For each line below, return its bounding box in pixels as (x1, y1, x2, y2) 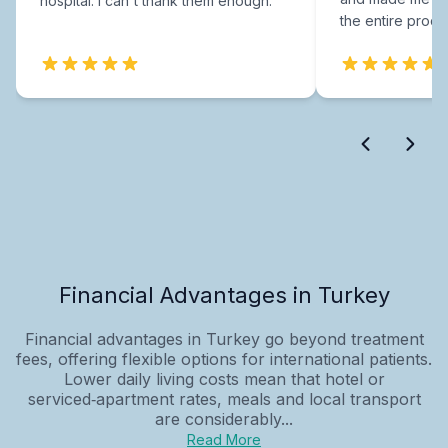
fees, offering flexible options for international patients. (16, 348, 432, 369)
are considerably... (155, 408, 293, 429)
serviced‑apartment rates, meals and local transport (27, 388, 421, 409)
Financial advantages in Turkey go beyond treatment (24, 328, 424, 349)
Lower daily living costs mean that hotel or (63, 368, 385, 389)
